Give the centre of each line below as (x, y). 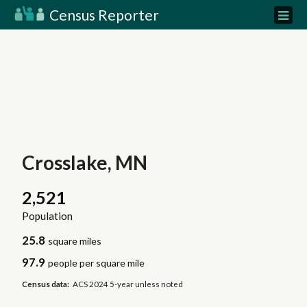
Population (47, 216)
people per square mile (97, 263)
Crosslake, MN (84, 162)
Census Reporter (103, 15)
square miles (75, 241)
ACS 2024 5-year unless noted (128, 284)
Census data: (45, 284)
